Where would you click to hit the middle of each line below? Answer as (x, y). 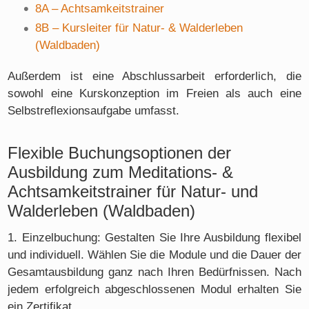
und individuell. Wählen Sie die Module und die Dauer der (154, 255)
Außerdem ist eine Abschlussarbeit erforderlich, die (154, 76)
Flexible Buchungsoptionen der (120, 153)
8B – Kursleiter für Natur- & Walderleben (139, 28)
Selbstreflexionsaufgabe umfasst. (94, 110)
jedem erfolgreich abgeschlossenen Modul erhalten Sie (154, 289)
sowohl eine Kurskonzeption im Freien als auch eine (154, 93)
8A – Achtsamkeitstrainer (100, 8)
